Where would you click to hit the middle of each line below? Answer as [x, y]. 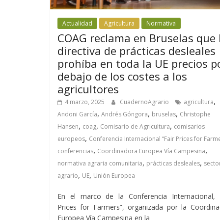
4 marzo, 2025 [85, 102]
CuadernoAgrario [145, 102]
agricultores [88, 89]
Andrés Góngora [124, 114]
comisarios [189, 127]
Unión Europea [114, 176]
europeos [71, 139]
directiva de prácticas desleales [137, 51]
